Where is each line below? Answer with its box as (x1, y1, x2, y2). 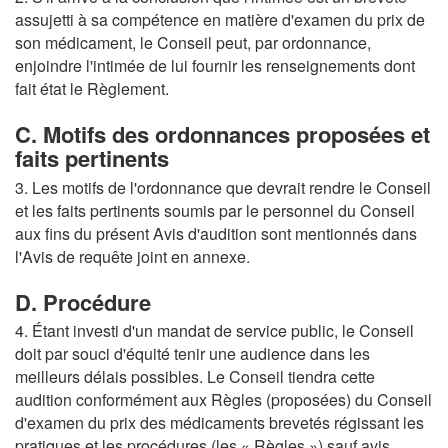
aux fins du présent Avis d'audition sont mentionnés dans (15, 221, 417, 245)
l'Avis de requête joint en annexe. (15, 244, 250, 268)
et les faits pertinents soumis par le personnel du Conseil (15, 198, 415, 222)
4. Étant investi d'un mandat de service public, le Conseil (15, 319, 414, 343)
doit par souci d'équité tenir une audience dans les (15, 342, 370, 366)
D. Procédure (15, 285, 151, 318)
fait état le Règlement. (15, 77, 169, 101)
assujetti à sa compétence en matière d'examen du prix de (15, 8, 425, 32)
